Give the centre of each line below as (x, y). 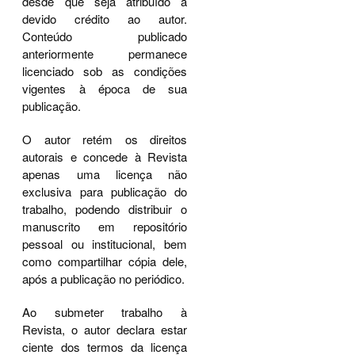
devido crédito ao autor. (105, 18)
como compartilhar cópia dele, (105, 261)
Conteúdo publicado (105, 36)
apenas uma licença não (105, 174)
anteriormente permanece (105, 53)
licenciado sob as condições (105, 71)
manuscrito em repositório (105, 226)
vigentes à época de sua (105, 88)
